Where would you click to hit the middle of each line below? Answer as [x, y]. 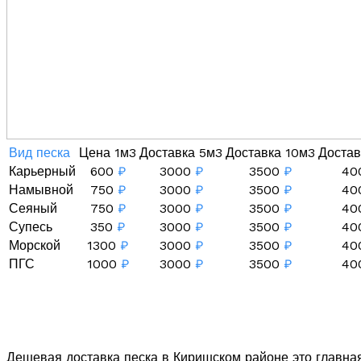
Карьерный [42, 172]
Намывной [41, 190]
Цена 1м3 [108, 153]
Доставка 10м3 [270, 153]
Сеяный [33, 209]
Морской [35, 246]
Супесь [31, 227]
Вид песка [39, 153]
